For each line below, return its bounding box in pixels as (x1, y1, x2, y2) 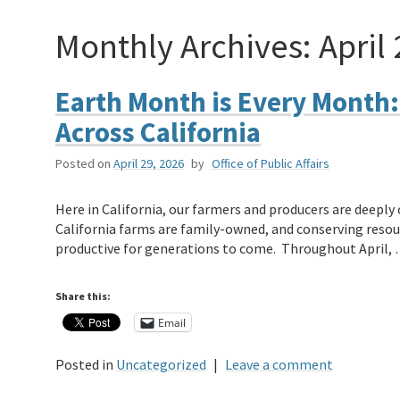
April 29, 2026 (113, 155, 184, 172)
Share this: (55, 289, 111, 304)
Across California (55, 114, 261, 150)
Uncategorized (116, 355, 206, 374)
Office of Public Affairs (212, 155, 329, 172)
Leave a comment (225, 355, 333, 374)
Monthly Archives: (55, 23, 319, 67)
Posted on (55, 155, 111, 172)
